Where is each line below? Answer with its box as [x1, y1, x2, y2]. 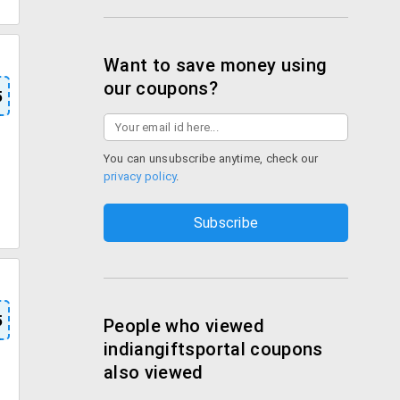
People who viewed [104, 315, 264, 337]
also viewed [104, 362, 204, 383]
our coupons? [104, 78, 219, 99]
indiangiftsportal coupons [104, 338, 323, 360]
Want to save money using [104, 54, 328, 76]
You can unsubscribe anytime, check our [104, 152, 319, 165]
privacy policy [104, 170, 177, 183]
